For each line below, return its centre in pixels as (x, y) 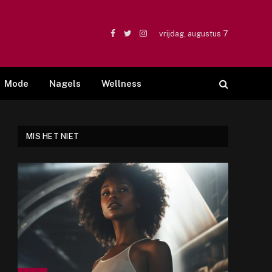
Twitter (141, 39)
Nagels (65, 83)
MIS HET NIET (53, 136)
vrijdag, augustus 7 (194, 33)
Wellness (121, 83)
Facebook (132, 39)
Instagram (162, 39)
